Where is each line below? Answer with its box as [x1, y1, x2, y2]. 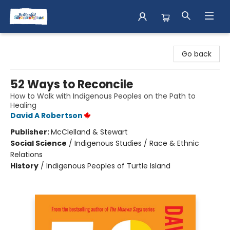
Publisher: [10, 127, 51, 137]
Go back [182, 49, 212, 59]
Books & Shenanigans [8, 37, 84, 48]
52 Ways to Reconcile [10, 76, 133, 92]
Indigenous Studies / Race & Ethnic [74, 138, 199, 148]
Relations [10, 149, 43, 160]
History [10, 161, 39, 171]
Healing [10, 100, 36, 110]
